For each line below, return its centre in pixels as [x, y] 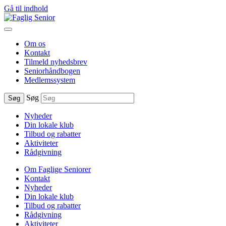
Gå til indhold [26, 8]
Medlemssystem [50, 80]
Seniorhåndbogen [52, 71]
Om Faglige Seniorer [58, 169]
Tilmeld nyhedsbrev [56, 62]
